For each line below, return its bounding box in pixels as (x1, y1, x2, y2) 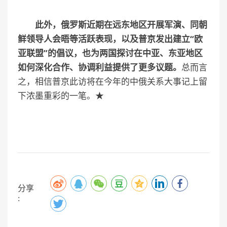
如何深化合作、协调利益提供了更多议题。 (18, 61, 181, 73)
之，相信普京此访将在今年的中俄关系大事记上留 (18, 75, 207, 87)
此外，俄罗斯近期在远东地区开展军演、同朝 (35, 18, 207, 30)
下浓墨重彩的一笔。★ (18, 89, 104, 101)
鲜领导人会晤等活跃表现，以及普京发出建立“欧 (18, 32, 203, 45)
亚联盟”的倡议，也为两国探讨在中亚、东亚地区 (18, 47, 203, 59)
